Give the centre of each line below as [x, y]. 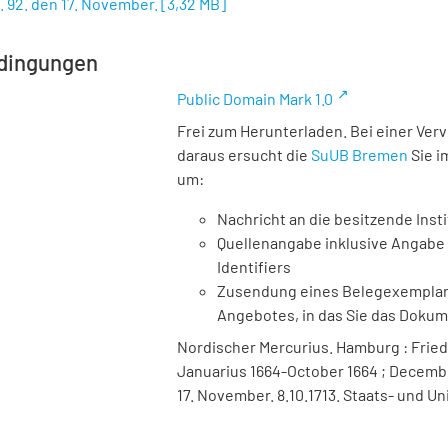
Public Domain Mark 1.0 [255, 98]
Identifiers [254, 266]
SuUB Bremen [359, 154]
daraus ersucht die [244, 154]
